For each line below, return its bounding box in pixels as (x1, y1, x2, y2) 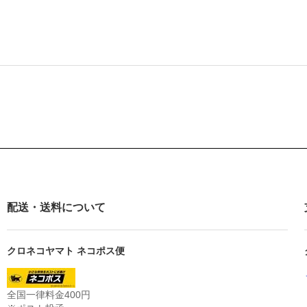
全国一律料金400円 (7, 288, 90, 300)
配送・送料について (7, 201, 106, 213)
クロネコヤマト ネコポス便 (7, 245, 125, 256)
